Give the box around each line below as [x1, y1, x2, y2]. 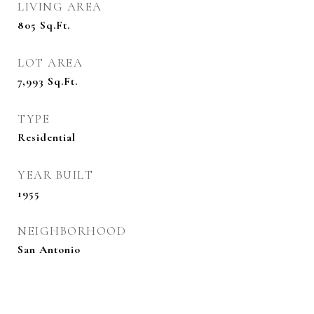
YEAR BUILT [18, 168, 93, 182]
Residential [18, 130, 76, 144]
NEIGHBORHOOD [18, 224, 126, 238]
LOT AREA [18, 55, 83, 70]
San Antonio [18, 243, 81, 257]
